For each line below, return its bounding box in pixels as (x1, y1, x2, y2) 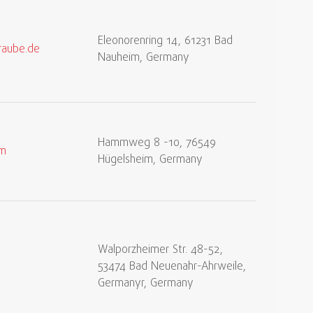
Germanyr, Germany (98, 275, 194, 292)
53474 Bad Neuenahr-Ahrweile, (98, 259, 246, 275)
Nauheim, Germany (98, 50, 189, 66)
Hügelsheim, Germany (98, 152, 203, 168)
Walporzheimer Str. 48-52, (98, 242, 223, 259)
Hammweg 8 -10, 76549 (98, 135, 216, 152)
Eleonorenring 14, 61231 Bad (98, 33, 233, 50)
